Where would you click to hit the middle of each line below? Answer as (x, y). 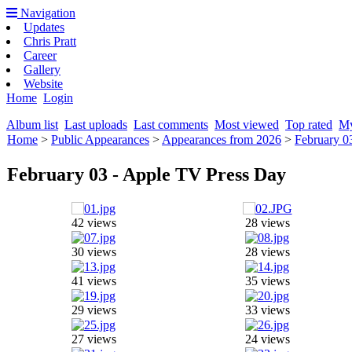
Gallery (42, 70)
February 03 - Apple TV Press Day (147, 174)
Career (40, 55)
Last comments (171, 125)
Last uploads (96, 125)
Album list (32, 125)
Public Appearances (100, 139)
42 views (93, 223)
